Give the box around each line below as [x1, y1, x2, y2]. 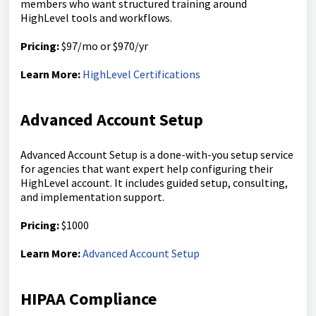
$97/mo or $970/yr [59, 39, 148, 54]
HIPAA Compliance [20, 288, 157, 310]
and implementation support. [20, 190, 164, 205]
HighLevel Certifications [83, 67, 200, 82]
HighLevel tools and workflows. [20, 11, 172, 25]
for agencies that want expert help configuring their [20, 162, 273, 176]
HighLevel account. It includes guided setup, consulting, [20, 176, 288, 190]
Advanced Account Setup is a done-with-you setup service [20, 147, 293, 162]
